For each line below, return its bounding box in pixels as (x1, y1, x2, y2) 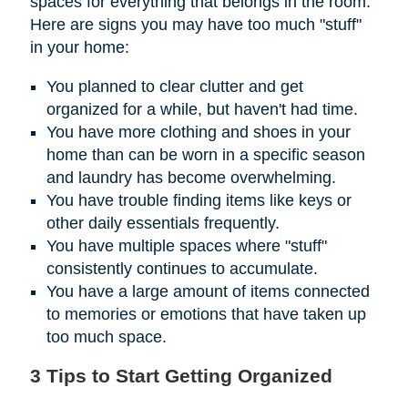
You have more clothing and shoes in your (46, 122, 351, 141)
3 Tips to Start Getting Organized (29, 364, 332, 386)
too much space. (46, 327, 167, 346)
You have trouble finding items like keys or (46, 190, 352, 209)
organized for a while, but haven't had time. (46, 99, 358, 118)
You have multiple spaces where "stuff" (46, 236, 327, 255)
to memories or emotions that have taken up (46, 304, 366, 323)
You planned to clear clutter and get (46, 76, 303, 96)
